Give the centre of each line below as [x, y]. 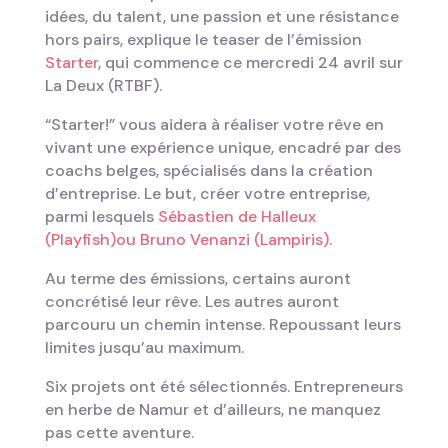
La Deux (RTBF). [103, 85]
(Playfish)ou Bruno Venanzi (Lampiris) [186, 239]
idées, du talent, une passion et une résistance [221, 16]
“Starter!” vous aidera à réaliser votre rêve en [214, 124]
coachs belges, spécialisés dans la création [208, 170]
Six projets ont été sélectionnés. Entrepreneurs [223, 386]
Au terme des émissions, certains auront [197, 278]
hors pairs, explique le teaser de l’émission [203, 39]
